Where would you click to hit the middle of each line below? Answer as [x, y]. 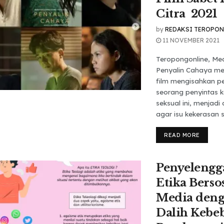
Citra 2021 [186, 14]
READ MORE [182, 135]
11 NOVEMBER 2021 [190, 40]
